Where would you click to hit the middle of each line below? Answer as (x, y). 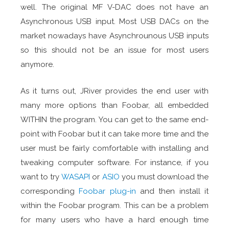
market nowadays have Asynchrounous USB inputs (114, 36)
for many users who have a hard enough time (114, 220)
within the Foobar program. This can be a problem (114, 205)
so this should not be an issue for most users (114, 50)
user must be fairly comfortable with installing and (114, 148)
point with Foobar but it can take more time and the (114, 134)
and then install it (172, 191)
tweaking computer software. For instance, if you (114, 162)
